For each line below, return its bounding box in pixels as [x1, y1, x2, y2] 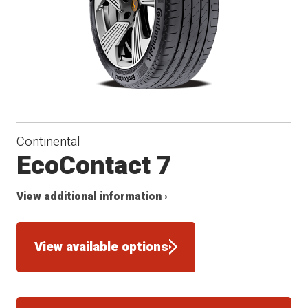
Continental [16, 131, 81, 151]
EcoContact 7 [16, 146, 173, 185]
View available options [34, 237, 169, 257]
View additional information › [16, 188, 168, 205]
